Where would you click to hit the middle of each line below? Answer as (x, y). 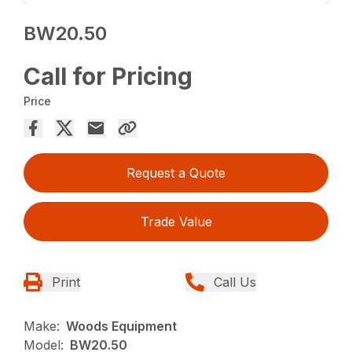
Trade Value (176, 221)
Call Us (235, 282)
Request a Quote (176, 172)
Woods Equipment (122, 326)
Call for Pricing (108, 76)
